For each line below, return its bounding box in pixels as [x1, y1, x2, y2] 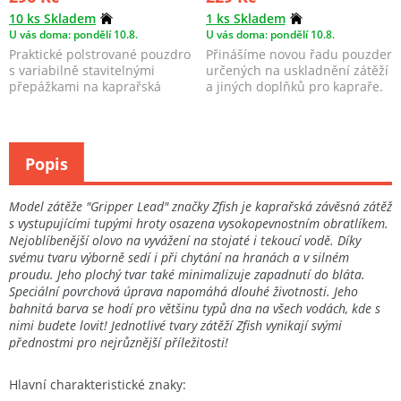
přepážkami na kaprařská [9, 77, 161, 95]
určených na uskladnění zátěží [205, 61, 388, 79]
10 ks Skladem [9, 10, 96, 28]
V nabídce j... [205, 93, 283, 111]
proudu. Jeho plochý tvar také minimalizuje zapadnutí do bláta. [9, 265, 365, 283]
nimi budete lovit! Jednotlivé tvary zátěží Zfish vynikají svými [9, 316, 342, 334]
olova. [9, 93, 44, 111]
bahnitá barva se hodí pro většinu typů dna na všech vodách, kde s [9, 299, 380, 317]
